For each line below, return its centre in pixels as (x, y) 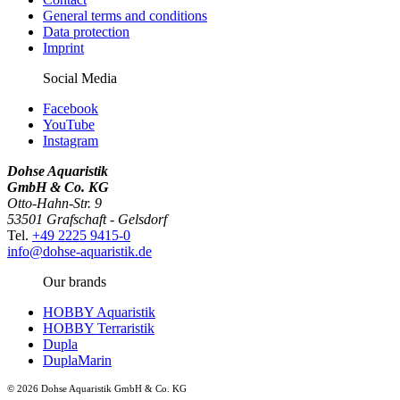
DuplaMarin (77, 361)
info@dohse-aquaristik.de (79, 252)
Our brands (75, 282)
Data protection (86, 32)
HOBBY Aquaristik (99, 312)
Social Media (80, 79)
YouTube (69, 125)
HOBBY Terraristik (99, 329)
